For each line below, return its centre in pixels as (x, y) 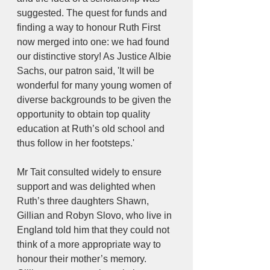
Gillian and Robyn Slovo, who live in (96, 216)
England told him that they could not (94, 230)
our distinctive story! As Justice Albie (95, 57)
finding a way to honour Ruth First (90, 28)
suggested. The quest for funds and (93, 13)
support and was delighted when (87, 187)
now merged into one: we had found (94, 42)
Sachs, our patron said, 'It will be (87, 71)
